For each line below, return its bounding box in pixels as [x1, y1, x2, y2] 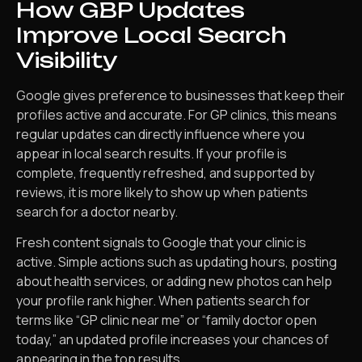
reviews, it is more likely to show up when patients [16, 183, 308, 201]
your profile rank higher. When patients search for [16, 292, 310, 310]
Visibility [16, 46, 118, 73]
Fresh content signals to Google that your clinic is [16, 234, 306, 252]
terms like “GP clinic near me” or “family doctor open [16, 311, 317, 330]
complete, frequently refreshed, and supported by [16, 163, 314, 182]
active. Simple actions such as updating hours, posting [16, 253, 337, 271]
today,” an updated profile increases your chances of [16, 330, 329, 349]
